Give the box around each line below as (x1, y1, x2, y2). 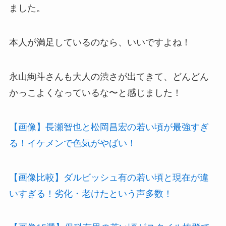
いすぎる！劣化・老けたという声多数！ (9, 188, 173, 199)
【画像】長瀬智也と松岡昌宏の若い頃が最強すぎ (9, 122, 209, 132)
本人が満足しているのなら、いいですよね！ (9, 37, 191, 48)
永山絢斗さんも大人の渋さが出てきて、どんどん (9, 71, 209, 82)
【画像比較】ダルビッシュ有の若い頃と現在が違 (9, 172, 209, 183)
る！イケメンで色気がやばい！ (9, 138, 136, 148)
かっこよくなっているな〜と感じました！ (9, 87, 182, 98)
